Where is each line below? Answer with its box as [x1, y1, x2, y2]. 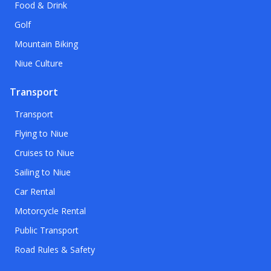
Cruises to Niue [15, 147, 74, 159]
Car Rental [15, 186, 55, 198]
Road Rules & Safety [15, 244, 95, 256]
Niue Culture [15, 57, 63, 70]
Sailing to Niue [15, 166, 71, 178]
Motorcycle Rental [15, 205, 86, 217]
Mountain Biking [15, 38, 78, 50]
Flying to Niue [15, 128, 68, 140]
